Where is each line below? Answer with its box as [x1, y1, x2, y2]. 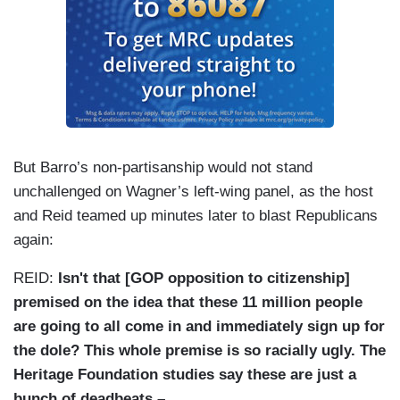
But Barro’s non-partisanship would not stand [13, 159, 312, 177]
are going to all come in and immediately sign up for [13, 318, 385, 336]
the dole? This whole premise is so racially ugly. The [13, 342, 386, 360]
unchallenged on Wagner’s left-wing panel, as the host [13, 183, 373, 201]
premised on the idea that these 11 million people [13, 294, 362, 312]
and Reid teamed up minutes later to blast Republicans [13, 207, 378, 225]
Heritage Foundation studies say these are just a [13, 366, 356, 384]
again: [13, 231, 54, 249]
